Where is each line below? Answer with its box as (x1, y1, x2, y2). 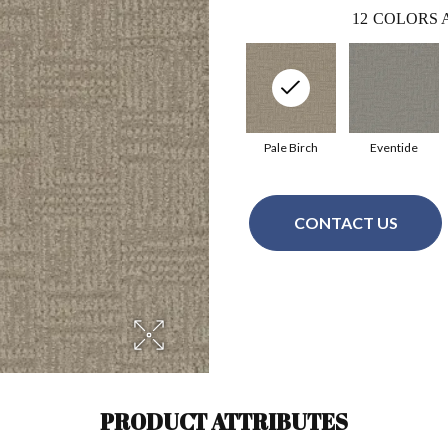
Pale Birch (263, 139, 318, 155)
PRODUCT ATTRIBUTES (100, 406, 348, 436)
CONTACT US (293, 213, 398, 233)
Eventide (369, 139, 418, 155)
